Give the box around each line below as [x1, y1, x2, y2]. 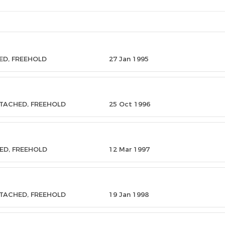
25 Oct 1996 [108, 100, 150, 108]
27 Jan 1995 [108, 55, 149, 63]
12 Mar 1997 [108, 145, 150, 153]
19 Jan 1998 [108, 190, 149, 198]
